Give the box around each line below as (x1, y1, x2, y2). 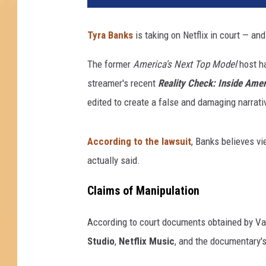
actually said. (87, 154, 140, 167)
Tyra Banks (87, 29, 133, 42)
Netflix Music (119, 235, 175, 247)
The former (87, 58, 133, 71)
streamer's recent (87, 77, 158, 90)
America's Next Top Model (133, 58, 237, 71)
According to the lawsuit (87, 135, 191, 148)
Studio (87, 235, 115, 247)
